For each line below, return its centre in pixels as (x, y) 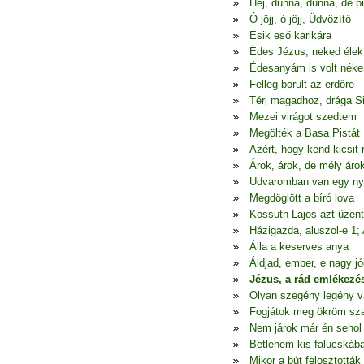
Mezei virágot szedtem (303, 117)
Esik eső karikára (290, 35)
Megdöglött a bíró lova (302, 198)
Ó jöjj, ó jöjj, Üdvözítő (300, 19)
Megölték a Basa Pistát (305, 133)
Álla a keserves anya (299, 247)
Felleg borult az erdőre (302, 84)
